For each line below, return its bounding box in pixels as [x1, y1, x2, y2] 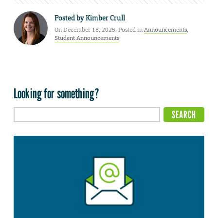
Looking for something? [14, 85, 100, 102]
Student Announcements [54, 34, 119, 42]
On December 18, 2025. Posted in [54, 26, 144, 34]
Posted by [54, 14, 86, 23]
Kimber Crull [86, 14, 125, 23]
